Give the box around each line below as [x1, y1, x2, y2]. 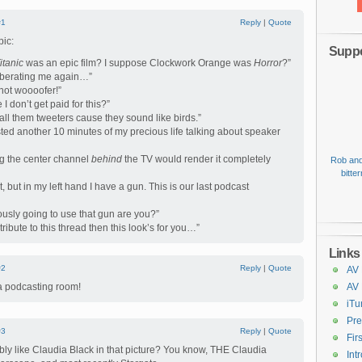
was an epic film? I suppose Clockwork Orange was [23, 57, 254, 69]
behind [91, 154, 122, 165]
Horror [254, 57, 282, 69]
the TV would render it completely [122, 154, 271, 165]
